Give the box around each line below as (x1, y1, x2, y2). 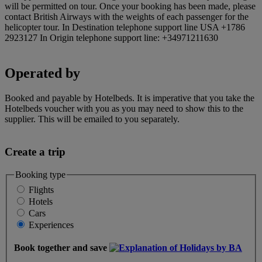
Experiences (29, 219, 74, 230)
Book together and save (14, 243, 109, 253)
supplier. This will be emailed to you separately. (5, 113, 180, 124)
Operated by (5, 65, 80, 81)
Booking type (15, 170, 65, 180)
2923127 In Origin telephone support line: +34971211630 (5, 32, 218, 43)
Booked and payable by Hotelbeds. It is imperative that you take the (5, 92, 254, 103)
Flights (29, 184, 54, 195)
